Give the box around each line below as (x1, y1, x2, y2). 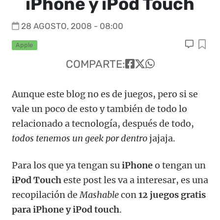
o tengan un (153, 160, 206, 171)
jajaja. (147, 133, 175, 144)
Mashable (80, 189, 119, 201)
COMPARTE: (65, 57, 125, 71)
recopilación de (12, 189, 80, 201)
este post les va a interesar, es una (61, 174, 208, 186)
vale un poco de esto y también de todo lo (12, 103, 187, 115)
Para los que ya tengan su (12, 160, 122, 171)
